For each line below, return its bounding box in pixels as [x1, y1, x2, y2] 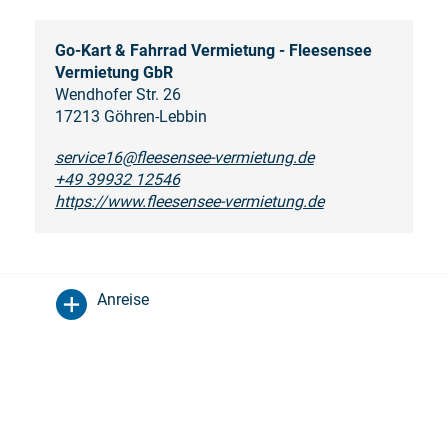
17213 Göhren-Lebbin [54, 107, 207, 127]
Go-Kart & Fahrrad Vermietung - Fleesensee [54, 41, 372, 61]
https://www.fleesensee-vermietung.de [54, 192, 324, 212]
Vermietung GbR [54, 63, 173, 83]
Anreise [97, 290, 149, 310]
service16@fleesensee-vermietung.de [54, 148, 314, 168]
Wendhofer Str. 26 [54, 85, 181, 105]
